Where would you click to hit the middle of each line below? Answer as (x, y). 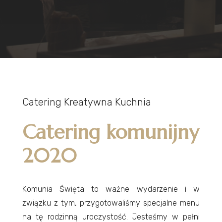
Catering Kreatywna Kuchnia (86, 102)
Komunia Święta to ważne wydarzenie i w (111, 189)
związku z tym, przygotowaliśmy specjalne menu (111, 203)
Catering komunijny (110, 132)
